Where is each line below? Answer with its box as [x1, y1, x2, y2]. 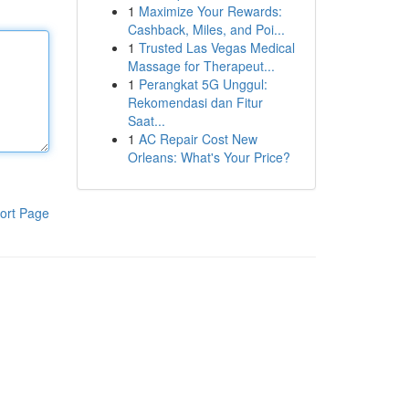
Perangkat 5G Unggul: [138, 75, 267, 93]
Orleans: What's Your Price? [127, 148, 290, 166]
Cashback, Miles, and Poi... [127, 20, 285, 38]
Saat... [127, 111, 165, 130]
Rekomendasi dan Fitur [127, 93, 263, 111]
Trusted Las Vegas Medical [138, 38, 295, 57]
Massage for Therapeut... [127, 57, 275, 75]
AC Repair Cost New [138, 130, 257, 148]
